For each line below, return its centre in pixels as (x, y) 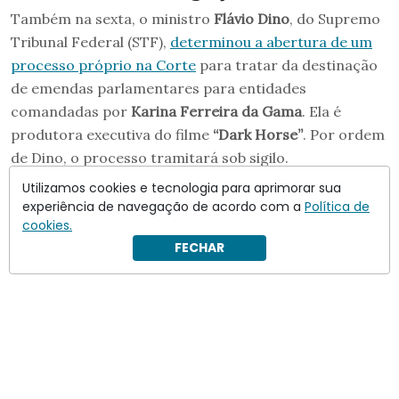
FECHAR (199, 248)
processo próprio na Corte (103, 65)
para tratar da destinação (287, 65)
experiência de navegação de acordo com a (163, 207)
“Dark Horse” (258, 134)
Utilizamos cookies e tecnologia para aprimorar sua (182, 188)
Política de (337, 207)
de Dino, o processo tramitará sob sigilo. (150, 157)
